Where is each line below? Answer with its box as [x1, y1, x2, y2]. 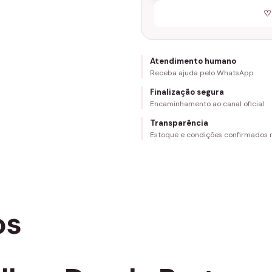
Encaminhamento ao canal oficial [149, 99, 264, 109]
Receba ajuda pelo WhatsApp [149, 68, 254, 78]
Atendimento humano [149, 56, 236, 66]
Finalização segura [149, 87, 224, 97]
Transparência [149, 118, 208, 128]
